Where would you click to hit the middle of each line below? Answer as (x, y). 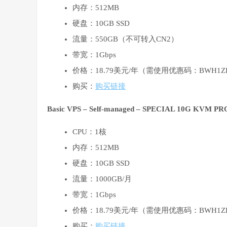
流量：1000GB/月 (102, 179)
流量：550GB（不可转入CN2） (125, 39)
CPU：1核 (89, 132)
